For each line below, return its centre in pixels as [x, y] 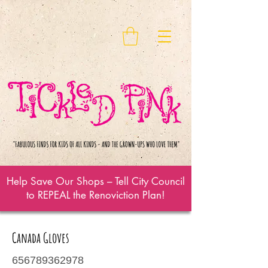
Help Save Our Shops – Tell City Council [96, 181]
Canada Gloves [41, 237]
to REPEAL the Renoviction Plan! [96, 195]
